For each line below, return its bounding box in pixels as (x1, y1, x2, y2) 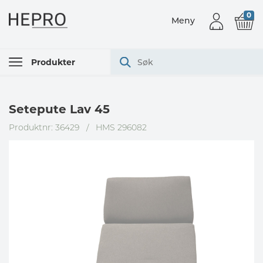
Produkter (31, 56, 75, 68)
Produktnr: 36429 (9, 122, 79, 133)
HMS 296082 (96, 122, 147, 133)
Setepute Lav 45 (9, 102, 110, 116)
